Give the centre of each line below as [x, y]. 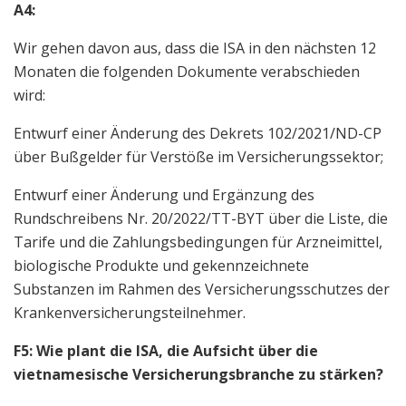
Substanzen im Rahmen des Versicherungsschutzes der [202, 289]
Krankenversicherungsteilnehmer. [130, 312]
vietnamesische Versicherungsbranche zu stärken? [198, 374]
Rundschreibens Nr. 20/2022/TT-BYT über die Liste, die [201, 218]
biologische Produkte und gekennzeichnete [161, 265]
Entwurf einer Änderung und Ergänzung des [164, 194]
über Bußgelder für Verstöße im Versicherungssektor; [198, 156]
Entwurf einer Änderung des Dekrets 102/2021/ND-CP [198, 133]
